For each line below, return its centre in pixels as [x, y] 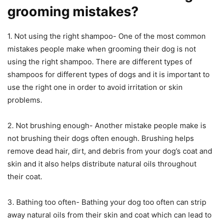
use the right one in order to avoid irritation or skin [95, 87]
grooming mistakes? [73, 12]
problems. [25, 100]
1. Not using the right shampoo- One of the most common [107, 36]
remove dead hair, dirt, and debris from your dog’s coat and [110, 151]
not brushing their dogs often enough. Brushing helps [101, 138]
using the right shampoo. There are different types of [100, 62]
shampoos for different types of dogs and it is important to [109, 75]
